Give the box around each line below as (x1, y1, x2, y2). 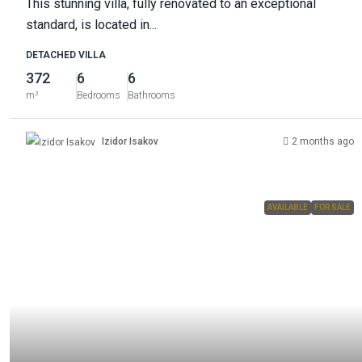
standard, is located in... (26, 16, 157, 32)
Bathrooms (128, 89, 175, 101)
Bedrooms (77, 89, 120, 101)
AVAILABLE (267, 202, 309, 212)
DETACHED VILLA (26, 48, 106, 61)
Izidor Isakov (102, 136, 158, 148)
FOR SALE (314, 202, 351, 212)
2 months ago (292, 136, 355, 148)
